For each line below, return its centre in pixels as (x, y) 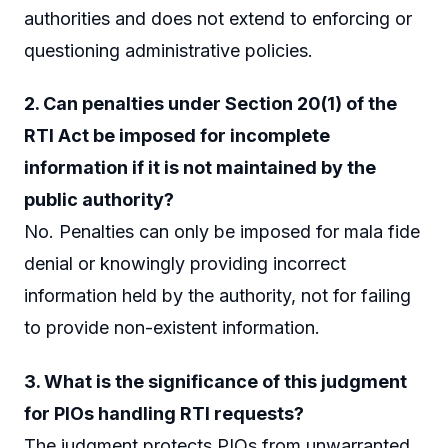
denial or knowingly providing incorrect (185, 264)
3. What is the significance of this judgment (215, 381)
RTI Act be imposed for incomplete (177, 136)
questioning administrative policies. (168, 50)
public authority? (99, 200)
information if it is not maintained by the (200, 168)
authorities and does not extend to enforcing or (218, 18)
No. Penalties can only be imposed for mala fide (222, 232)
